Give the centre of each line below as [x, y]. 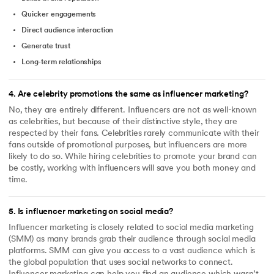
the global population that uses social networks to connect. [121, 263]
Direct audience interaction [68, 31]
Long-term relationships [61, 63]
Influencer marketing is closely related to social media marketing [131, 228]
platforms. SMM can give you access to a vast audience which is [132, 251]
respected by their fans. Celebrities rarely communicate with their [134, 134]
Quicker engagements [59, 15]
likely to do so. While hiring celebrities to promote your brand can [133, 157]
